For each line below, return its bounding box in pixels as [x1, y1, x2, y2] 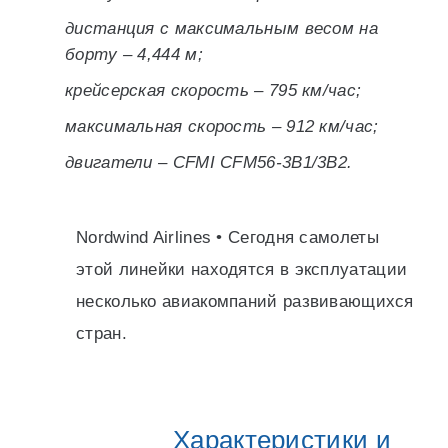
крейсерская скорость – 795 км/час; [65, 81, 362, 100]
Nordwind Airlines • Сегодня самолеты [76, 228, 379, 247]
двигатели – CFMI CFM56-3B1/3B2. [65, 153, 353, 172]
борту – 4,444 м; [65, 45, 203, 64]
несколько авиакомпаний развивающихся [76, 292, 414, 311]
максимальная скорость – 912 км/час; [65, 117, 379, 136]
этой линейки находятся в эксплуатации [76, 260, 408, 279]
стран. [76, 324, 127, 343]
